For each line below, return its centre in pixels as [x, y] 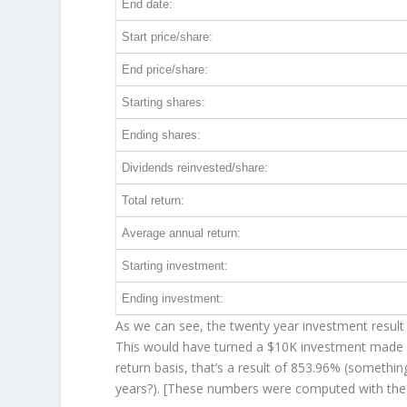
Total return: [154, 201]
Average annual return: [182, 233]
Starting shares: [164, 103]
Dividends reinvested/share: [195, 168]
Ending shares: [162, 135]
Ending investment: [173, 299]
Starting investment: [175, 266]
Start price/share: [168, 37]
